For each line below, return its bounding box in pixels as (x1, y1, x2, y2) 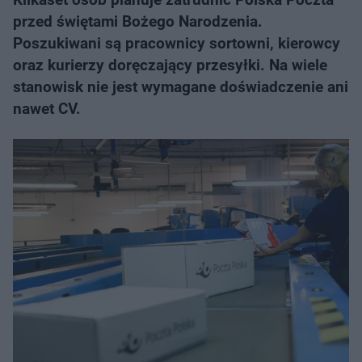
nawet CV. (13, 99, 81, 118)
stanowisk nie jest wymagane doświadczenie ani (13, 78, 348, 96)
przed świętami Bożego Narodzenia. (13, 12, 263, 31)
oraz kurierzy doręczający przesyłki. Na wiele (13, 56, 327, 74)
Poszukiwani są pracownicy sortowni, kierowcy (13, 34, 340, 53)
